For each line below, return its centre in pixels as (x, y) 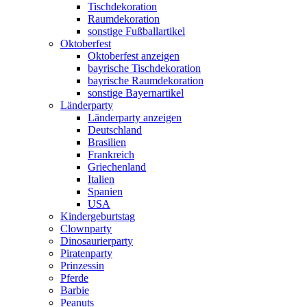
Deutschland (115, 130)
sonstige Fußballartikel (136, 31)
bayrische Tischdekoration (144, 68)
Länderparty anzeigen (135, 118)
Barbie (75, 290)
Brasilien (107, 142)
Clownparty (86, 229)
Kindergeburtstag (98, 216)
